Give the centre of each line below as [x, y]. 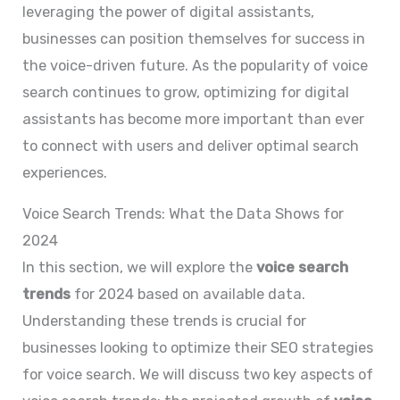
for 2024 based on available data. [188, 295]
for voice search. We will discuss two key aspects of [198, 375]
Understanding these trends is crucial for [165, 321]
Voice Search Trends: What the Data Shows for [183, 214]
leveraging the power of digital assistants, [169, 12]
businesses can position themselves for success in [194, 38]
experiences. [65, 172]
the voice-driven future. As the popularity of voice [196, 65]
